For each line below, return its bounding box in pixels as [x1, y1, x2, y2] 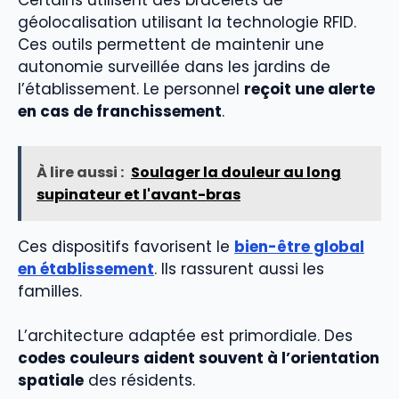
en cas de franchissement [18, 101, 222, 123]
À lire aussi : [37, 161, 124, 183]
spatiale [18, 370, 84, 392]
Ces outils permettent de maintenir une [18, 34, 324, 56]
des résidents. [84, 370, 195, 392]
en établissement [18, 257, 154, 280]
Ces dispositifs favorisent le [18, 235, 234, 257]
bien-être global [234, 235, 364, 257]
